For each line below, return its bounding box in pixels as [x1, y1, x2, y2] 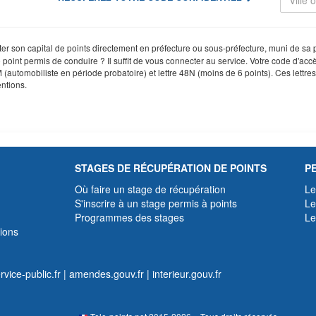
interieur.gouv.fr [152, 266, 221, 281]
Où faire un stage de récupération [74, 181, 226, 196]
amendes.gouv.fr [69, 266, 144, 281]
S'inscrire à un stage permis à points [74, 195, 237, 210]
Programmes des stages [74, 209, 184, 224]
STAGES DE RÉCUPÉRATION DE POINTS [74, 160, 267, 175]
